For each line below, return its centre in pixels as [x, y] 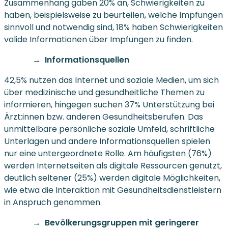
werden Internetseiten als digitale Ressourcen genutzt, [113, 165]
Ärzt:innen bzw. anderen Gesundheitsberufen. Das [104, 117]
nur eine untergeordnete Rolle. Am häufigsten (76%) [108, 153]
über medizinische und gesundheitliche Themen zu [104, 92]
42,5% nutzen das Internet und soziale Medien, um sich [111, 80]
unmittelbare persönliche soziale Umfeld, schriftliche [109, 129]
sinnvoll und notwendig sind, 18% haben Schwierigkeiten [113, 27]
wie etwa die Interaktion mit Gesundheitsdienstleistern [113, 190]
